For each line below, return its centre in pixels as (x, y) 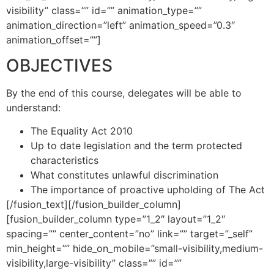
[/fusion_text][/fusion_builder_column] (94, 205)
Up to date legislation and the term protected (136, 146)
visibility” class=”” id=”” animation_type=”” (104, 10)
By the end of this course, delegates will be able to (124, 93)
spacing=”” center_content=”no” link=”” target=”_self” (129, 234)
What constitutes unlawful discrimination (124, 175)
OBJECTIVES (59, 65)
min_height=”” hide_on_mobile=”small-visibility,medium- (135, 249)
